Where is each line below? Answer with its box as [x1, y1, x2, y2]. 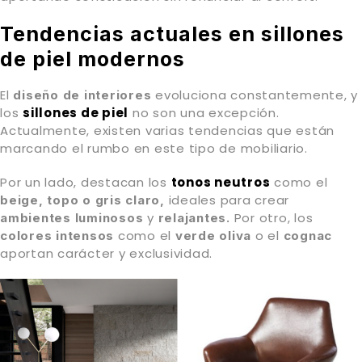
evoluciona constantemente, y [151, 86, 358, 104]
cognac [283, 228, 332, 244]
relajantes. [158, 210, 230, 226]
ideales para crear [164, 192, 289, 209]
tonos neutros [170, 174, 271, 192]
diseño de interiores [13, 87, 152, 103]
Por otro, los [229, 209, 314, 227]
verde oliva [175, 228, 251, 244]
